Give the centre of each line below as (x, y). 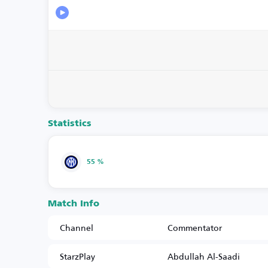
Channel (77, 228)
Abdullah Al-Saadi (204, 256)
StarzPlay (77, 256)
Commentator (195, 228)
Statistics (70, 124)
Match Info (74, 204)
